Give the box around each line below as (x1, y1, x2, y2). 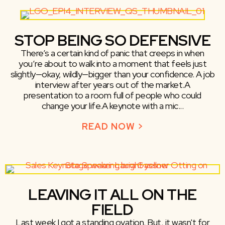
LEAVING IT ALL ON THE (28, 184, 197, 205)
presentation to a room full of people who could (24, 89, 201, 101)
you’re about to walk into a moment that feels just (19, 58, 206, 70)
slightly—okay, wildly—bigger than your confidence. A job (10, 68, 215, 80)
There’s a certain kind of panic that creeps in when (21, 47, 204, 59)
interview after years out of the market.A (35, 79, 190, 91)
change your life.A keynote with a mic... (42, 100, 183, 112)
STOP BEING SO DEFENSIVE (14, 30, 211, 51)
